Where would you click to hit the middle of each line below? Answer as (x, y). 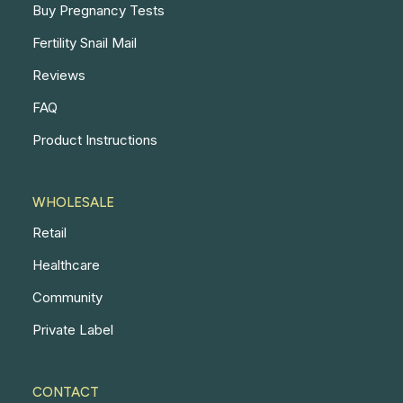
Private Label (73, 330)
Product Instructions (95, 140)
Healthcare (66, 265)
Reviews (59, 75)
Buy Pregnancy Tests (99, 10)
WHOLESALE (73, 202)
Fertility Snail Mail (85, 43)
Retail (49, 233)
